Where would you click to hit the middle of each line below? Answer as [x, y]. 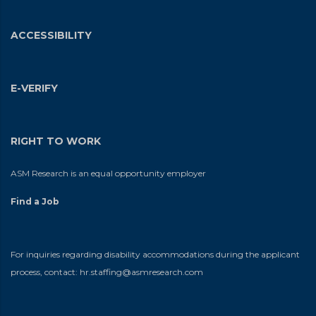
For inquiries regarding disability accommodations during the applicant [155, 254]
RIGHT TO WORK [56, 141]
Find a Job [35, 201]
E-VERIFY [34, 88]
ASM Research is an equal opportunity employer [108, 173]
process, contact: [45, 272]
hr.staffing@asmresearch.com [141, 272]
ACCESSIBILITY [51, 35]
